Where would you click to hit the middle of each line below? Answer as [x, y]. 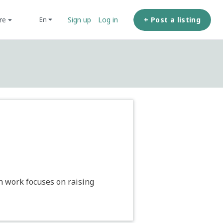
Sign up [80, 20]
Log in [108, 20]
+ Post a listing [172, 19]
